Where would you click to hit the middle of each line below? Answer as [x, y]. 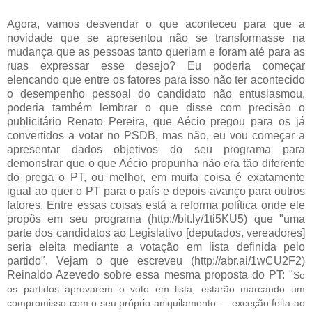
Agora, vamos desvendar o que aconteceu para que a [156, 24]
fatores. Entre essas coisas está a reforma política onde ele [156, 205]
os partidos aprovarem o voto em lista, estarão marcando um [156, 289]
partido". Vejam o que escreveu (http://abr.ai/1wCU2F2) [156, 260]
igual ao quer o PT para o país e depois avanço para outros [156, 191]
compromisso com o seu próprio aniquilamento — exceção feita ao [156, 303]
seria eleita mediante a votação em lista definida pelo [156, 247]
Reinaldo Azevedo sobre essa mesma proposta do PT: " [150, 274]
